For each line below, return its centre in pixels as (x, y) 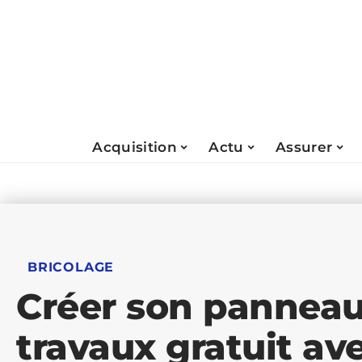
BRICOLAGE (71, 267)
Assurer (304, 147)
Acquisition (135, 147)
